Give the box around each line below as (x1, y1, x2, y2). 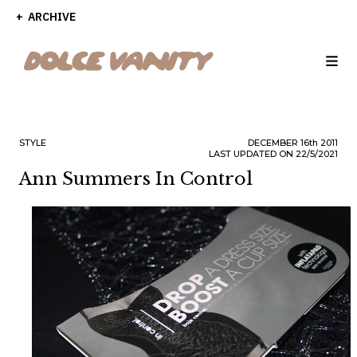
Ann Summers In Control (19, 168, 253, 190)
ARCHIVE (25, 10, 76, 24)
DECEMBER (248, 137, 300, 148)
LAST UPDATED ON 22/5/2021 (209, 148, 338, 159)
